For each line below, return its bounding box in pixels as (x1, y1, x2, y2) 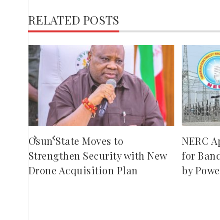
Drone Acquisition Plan (28, 164, 138, 177)
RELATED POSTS (28, 12, 120, 28)
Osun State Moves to (28, 134, 124, 148)
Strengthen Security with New (28, 149, 167, 163)
